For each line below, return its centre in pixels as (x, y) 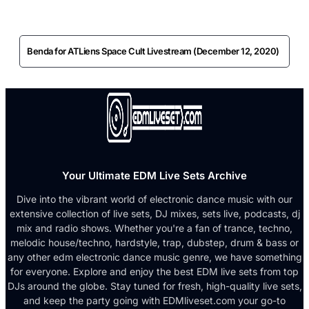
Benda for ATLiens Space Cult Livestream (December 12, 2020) (153, 51)
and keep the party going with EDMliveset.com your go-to (154, 300)
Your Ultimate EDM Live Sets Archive (154, 175)
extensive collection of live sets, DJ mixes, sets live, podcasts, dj (154, 213)
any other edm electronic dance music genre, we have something (154, 257)
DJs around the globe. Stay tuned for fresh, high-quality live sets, (154, 286)
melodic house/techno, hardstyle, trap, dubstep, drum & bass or (154, 242)
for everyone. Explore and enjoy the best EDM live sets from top (154, 271)
